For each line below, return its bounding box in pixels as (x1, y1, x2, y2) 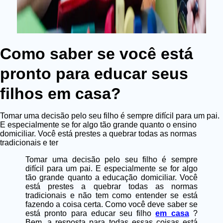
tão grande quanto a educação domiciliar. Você (25, 173, 198, 182)
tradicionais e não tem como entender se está (25, 191, 198, 200)
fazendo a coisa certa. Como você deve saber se (25, 200, 198, 209)
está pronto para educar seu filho (25, 209, 156, 218)
